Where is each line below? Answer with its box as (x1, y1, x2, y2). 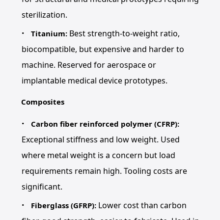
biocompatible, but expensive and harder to (21, 44, 184, 55)
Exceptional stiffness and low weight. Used (21, 134, 180, 145)
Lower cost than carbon (96, 200, 187, 211)
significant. (21, 181, 62, 192)
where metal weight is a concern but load (21, 150, 175, 161)
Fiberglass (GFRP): (31, 200, 97, 210)
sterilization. (21, 9, 67, 20)
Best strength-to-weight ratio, (67, 28, 180, 39)
